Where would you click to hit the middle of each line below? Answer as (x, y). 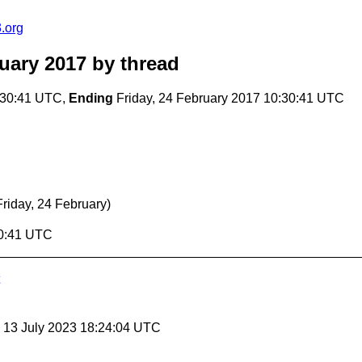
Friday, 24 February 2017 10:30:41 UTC (229, 99)
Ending (91, 99)
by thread (133, 64)
